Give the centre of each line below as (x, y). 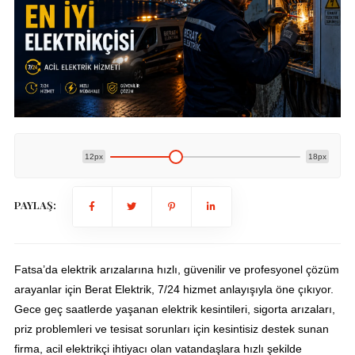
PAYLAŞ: (35, 205)
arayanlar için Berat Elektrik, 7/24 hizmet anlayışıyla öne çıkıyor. (174, 290)
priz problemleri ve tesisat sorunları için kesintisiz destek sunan (171, 329)
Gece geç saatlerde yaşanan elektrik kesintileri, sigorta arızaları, (174, 309)
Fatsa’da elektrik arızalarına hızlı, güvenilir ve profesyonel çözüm (176, 270)
